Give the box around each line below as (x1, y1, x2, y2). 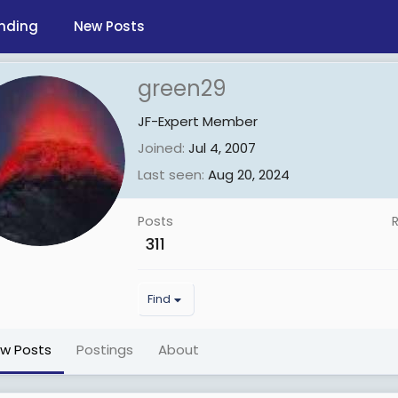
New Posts (74, 17, 145, 36)
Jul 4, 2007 (188, 139, 256, 158)
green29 (138, 74, 227, 104)
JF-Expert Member (138, 112, 258, 131)
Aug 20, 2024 (208, 165, 290, 185)
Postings (76, 340, 133, 360)
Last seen (138, 165, 202, 185)
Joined (138, 139, 182, 158)
